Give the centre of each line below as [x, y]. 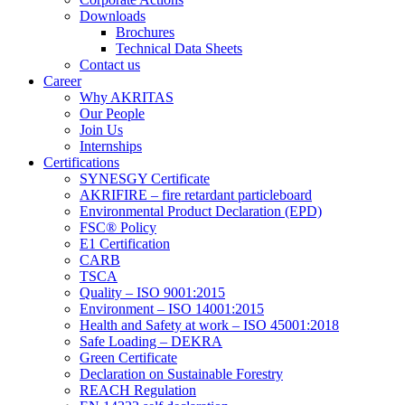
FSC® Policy [118, 227]
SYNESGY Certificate [145, 179]
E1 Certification [125, 244]
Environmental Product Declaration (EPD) [201, 211]
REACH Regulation [138, 390]
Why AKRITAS [127, 97]
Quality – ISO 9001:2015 [152, 292]
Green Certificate [128, 358]
